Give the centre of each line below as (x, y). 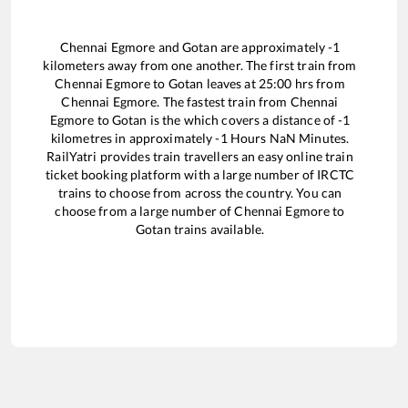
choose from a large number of (145, 211)
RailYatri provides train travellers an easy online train (200, 157)
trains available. (218, 229)
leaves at (231, 84)
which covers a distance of (261, 120)
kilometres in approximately (133, 138)
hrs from (318, 84)
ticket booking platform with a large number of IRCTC (200, 175)
